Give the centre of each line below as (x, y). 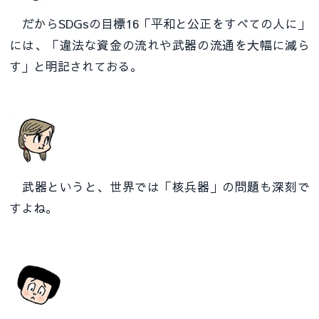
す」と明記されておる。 (76, 67)
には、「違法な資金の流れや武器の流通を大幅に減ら (159, 45)
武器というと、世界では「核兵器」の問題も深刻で (159, 187)
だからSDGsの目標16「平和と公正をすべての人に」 (159, 24)
